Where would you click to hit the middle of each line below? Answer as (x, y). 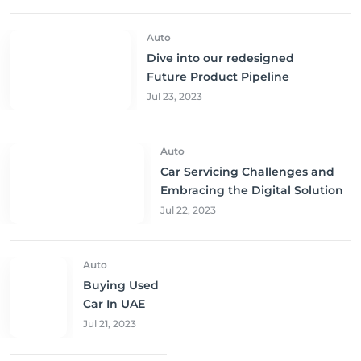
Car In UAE (114, 304)
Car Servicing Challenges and (247, 172)
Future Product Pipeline (218, 77)
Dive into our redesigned (220, 58)
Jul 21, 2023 (110, 324)
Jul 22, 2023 (188, 210)
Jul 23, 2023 (174, 97)
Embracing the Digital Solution (251, 191)
